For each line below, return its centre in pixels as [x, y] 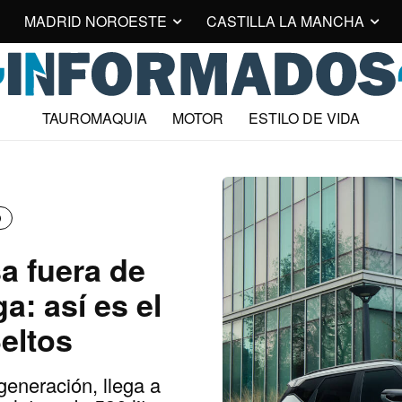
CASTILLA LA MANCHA [285, 21]
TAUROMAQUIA [95, 118]
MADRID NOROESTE [96, 21]
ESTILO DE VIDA [304, 118]
